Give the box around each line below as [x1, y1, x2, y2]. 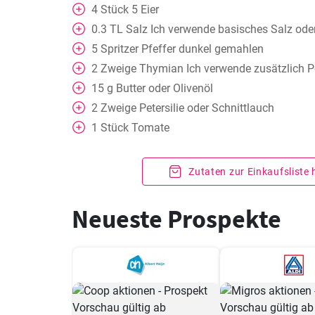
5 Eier [131, 3, 159, 16]
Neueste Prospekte [72, 203, 281, 235]
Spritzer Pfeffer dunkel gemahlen [101, 42, 264, 56]
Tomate [131, 121, 169, 134]
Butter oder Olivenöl [116, 82, 213, 95]
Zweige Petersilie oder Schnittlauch [101, 101, 274, 115]
